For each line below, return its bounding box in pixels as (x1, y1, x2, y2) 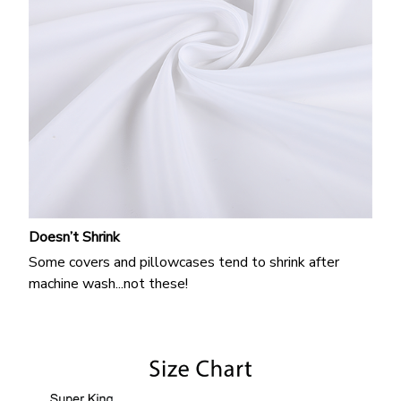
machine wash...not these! (29, 273, 188, 294)
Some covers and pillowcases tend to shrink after (29, 252, 339, 272)
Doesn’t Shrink (29, 227, 120, 248)
